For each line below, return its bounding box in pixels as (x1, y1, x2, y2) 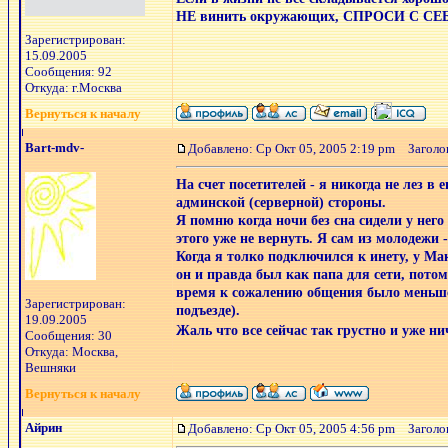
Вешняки (25, 360, 76, 375)
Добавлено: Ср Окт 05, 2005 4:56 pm (188, 421, 395, 436)
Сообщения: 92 (25, 64, 112, 79)
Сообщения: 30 (25, 328, 112, 343)
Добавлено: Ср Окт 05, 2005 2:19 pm (188, 141, 395, 156)
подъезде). (176, 303, 240, 318)
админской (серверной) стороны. (176, 195, 386, 210)
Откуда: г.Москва (25, 80, 122, 95)
